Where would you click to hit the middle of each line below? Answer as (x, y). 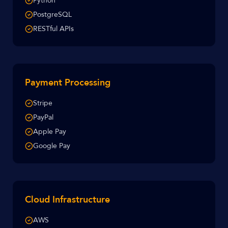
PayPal (43, 117)
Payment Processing (68, 83)
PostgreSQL (52, 15)
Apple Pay (50, 132)
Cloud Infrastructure (67, 200)
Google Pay (52, 146)
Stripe (43, 103)
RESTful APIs (53, 29)
